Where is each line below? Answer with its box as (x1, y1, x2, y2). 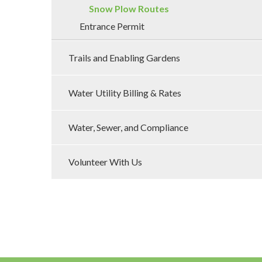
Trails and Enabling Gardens (68, 52, 180, 64)
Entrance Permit (80, 20, 144, 32)
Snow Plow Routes (89, 3, 169, 15)
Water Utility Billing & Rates (68, 87, 181, 98)
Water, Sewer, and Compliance (68, 121, 188, 133)
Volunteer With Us (68, 156, 142, 167)
